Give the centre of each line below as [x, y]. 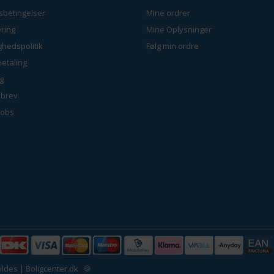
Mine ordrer [168, 13]
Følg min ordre [172, 46]
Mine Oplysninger [179, 29]
